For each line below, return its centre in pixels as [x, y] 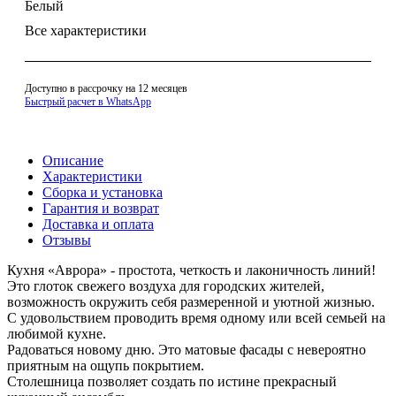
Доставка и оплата [98, 225]
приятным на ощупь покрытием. [106, 366]
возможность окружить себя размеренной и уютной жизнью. [191, 302]
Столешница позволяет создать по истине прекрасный [172, 382]
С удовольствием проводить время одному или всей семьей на [196, 318]
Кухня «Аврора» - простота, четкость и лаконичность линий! [191, 270]
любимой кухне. [57, 334]
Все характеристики [86, 30]
